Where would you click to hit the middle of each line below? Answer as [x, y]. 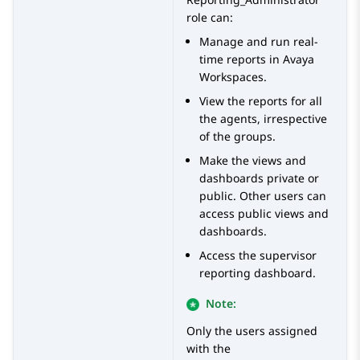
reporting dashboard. [258, 273]
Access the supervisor [258, 256]
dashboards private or [259, 178]
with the [209, 349]
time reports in [241, 59]
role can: [210, 18]
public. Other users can [263, 196]
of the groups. [237, 137]
